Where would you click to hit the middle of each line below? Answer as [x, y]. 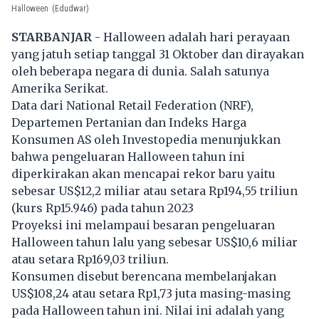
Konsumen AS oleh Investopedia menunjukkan [146, 140]
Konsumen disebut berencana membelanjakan [144, 277]
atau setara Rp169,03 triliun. [90, 260]
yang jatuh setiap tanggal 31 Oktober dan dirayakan [158, 54]
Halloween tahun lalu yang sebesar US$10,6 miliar [155, 242]
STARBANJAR [52, 37]
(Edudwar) [70, 9]
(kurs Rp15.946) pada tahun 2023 [103, 208]
